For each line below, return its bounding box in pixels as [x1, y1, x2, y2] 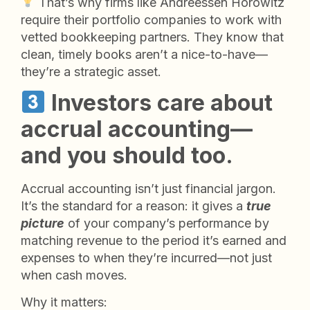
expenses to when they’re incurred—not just [21, 250, 272, 265]
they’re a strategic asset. [21, 64, 161, 79]
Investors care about [46, 89, 273, 116]
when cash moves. [21, 267, 127, 282]
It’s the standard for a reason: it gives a [21, 198, 246, 213]
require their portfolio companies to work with [21, 12, 282, 27]
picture [21, 215, 64, 230]
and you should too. [21, 141, 233, 169]
